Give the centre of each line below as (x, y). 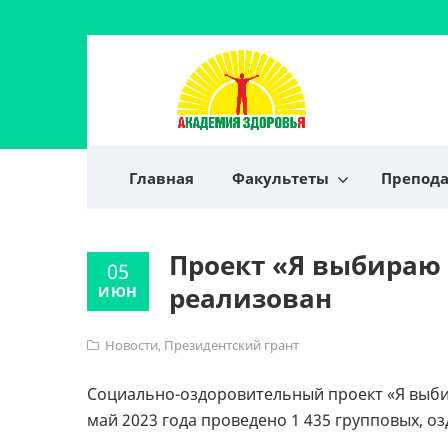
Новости (131, 345)
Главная (161, 178)
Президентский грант (231, 345)
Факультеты (280, 178)
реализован (250, 298)
